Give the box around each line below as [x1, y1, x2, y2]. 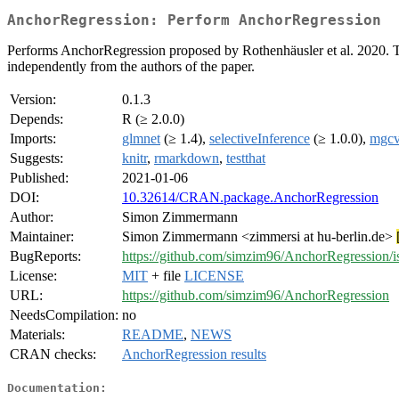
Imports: [10, 131, 56, 147]
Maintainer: [10, 229, 74, 245]
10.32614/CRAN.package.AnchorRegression [122, 190, 379, 206]
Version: [10, 92, 56, 108]
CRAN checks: [10, 346, 96, 362]
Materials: [10, 327, 65, 343]
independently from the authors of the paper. [7, 59, 255, 75]
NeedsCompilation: [10, 307, 118, 323]
